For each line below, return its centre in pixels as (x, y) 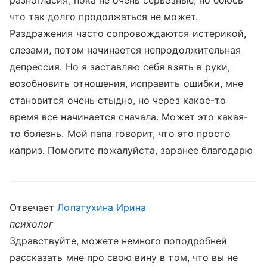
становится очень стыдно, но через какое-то (118, 100)
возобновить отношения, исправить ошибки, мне (127, 83)
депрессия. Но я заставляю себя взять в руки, (120, 67)
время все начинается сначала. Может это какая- (129, 117)
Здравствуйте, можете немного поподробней (118, 241)
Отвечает (34, 207)
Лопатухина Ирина (102, 207)
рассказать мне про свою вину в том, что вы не (124, 257)
